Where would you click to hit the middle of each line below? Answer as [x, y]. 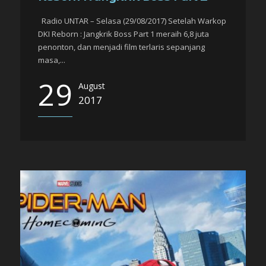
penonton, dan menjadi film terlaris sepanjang [121, 47]
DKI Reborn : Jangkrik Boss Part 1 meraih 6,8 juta [123, 34]
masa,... [52, 60]
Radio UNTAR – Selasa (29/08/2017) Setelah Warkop [132, 21]
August [92, 86]
